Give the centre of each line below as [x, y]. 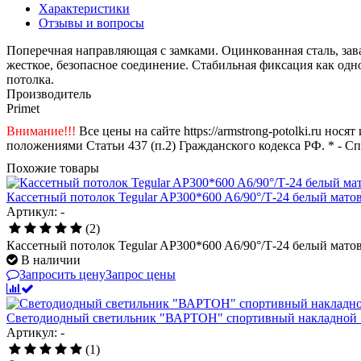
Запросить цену [62, 274]
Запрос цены [141, 274]
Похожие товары [53, 168]
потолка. [30, 79]
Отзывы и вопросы [91, 23]
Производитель [49, 93]
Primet [23, 108]
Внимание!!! [41, 131]
